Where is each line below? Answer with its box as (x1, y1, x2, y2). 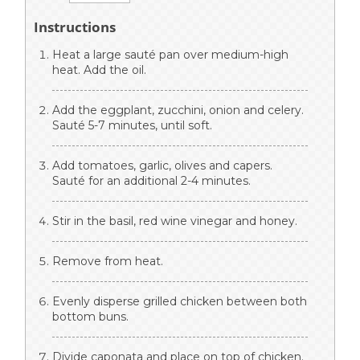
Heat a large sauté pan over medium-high (52, 47, 288, 63)
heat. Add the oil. (52, 63, 146, 78)
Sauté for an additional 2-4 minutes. (52, 174, 251, 189)
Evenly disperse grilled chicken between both (52, 294, 307, 309)
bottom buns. (52, 309, 129, 325)
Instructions (34, 18, 116, 37)
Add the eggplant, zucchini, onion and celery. (52, 103, 304, 118)
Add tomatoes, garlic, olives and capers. (52, 158, 272, 174)
